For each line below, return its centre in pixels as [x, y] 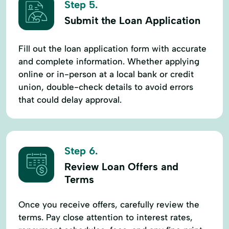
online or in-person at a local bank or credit [106, 74]
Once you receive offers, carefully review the [109, 204]
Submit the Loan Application [132, 21]
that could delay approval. [70, 99]
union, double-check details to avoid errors [106, 87]
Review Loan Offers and [121, 166]
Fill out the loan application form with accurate [112, 48]
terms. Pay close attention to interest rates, [106, 217]
